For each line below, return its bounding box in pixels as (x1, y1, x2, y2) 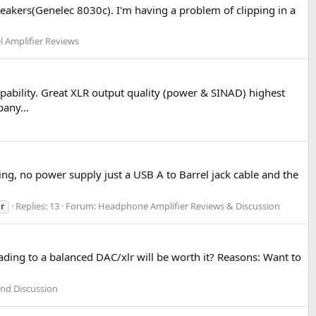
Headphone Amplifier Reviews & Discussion (98, 200, 280, 213)
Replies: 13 (16, 200, 59, 213)
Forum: (66, 200, 98, 213)
